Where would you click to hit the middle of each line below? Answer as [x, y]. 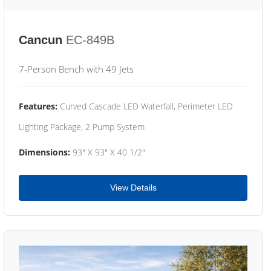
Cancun [41, 40]
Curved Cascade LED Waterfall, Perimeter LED [145, 106]
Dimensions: [44, 152]
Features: [38, 106]
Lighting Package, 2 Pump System [82, 127]
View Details [133, 188]
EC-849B [90, 40]
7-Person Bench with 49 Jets [76, 69]
